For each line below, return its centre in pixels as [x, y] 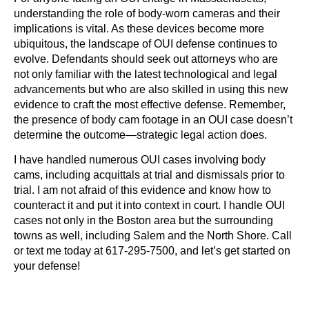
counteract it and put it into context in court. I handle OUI [149, 205]
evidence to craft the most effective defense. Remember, [150, 104]
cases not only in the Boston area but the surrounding [143, 220]
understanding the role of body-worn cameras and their [147, 13]
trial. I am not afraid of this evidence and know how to [142, 190]
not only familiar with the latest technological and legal [146, 74]
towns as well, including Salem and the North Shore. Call [153, 235]
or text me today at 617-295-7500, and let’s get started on [152, 250]
